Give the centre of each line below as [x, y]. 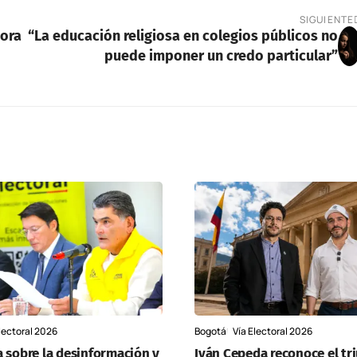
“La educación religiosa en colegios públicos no [182, 35]
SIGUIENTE [327, 19]
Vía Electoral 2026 [273, 331]
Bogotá [210, 331]
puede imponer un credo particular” [221, 55]
